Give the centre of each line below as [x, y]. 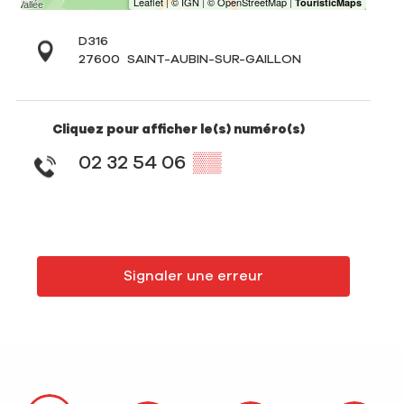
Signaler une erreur [193, 276]
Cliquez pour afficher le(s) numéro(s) [179, 130]
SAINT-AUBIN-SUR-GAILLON [214, 60]
